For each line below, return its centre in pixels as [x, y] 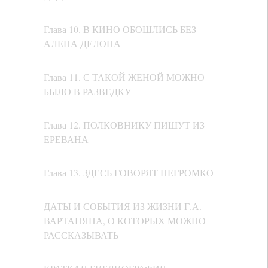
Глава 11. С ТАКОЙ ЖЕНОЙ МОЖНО [124, 77]
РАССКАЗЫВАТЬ [81, 235]
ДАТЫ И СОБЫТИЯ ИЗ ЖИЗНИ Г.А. [123, 206]
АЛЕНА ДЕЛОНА [82, 44]
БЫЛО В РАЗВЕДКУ [87, 92]
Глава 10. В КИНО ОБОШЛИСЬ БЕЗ [120, 29]
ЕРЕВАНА [66, 139]
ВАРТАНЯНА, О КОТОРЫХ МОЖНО [125, 221]
